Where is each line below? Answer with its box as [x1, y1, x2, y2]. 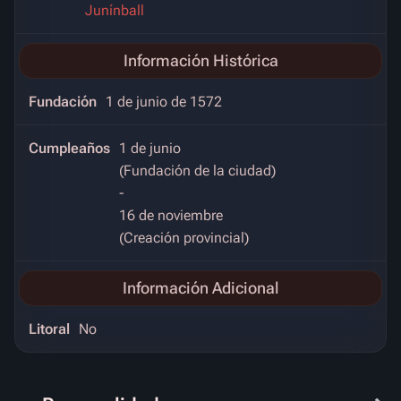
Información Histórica [123, 51, 278, 71]
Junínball [85, 2, 144, 20]
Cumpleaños [29, 140, 110, 158]
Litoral [29, 320, 70, 338]
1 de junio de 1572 [106, 93, 222, 111]
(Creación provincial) [119, 229, 249, 247]
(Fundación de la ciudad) [119, 162, 276, 180]
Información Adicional [123, 278, 278, 298]
